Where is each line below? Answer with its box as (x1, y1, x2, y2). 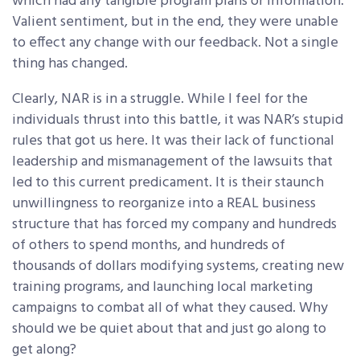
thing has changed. (12, 52, 128, 76)
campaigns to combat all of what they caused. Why (12, 297, 328, 321)
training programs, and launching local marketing (12, 276, 313, 300)
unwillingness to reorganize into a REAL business (12, 192, 316, 216)
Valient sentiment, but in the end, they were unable (12, 10, 338, 35)
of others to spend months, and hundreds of (12, 234, 285, 258)
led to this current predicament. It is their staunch (12, 171, 324, 195)
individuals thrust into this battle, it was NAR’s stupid (12, 108, 343, 133)
